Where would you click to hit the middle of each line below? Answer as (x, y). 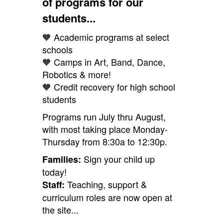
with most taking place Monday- (105, 129)
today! (54, 172)
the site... (60, 210)
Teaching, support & (106, 184)
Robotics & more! (76, 74)
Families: (61, 160)
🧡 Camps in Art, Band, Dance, (104, 62)
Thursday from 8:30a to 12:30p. (105, 142)
